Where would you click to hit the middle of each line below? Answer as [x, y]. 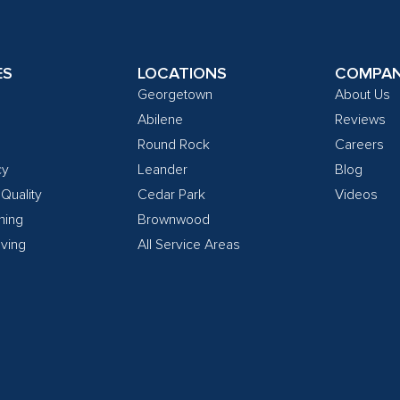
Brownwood [173, 220]
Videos [357, 195]
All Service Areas [188, 245]
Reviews [361, 120]
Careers [360, 145]
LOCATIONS [182, 74]
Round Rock [173, 145]
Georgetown [175, 95]
